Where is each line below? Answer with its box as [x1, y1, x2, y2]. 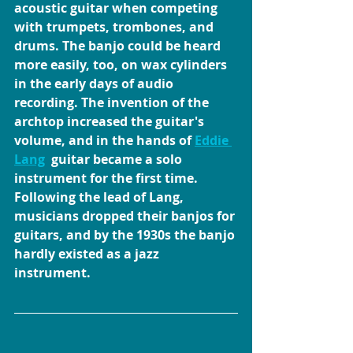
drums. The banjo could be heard [14, 37, 224, 55]
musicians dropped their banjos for [14, 207, 238, 225]
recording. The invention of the [14, 94, 212, 112]
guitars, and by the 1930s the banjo [14, 226, 238, 244]
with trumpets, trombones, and [14, 18, 217, 36]
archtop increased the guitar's [14, 113, 207, 131]
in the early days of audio [14, 75, 176, 93]
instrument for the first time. [14, 169, 201, 188]
